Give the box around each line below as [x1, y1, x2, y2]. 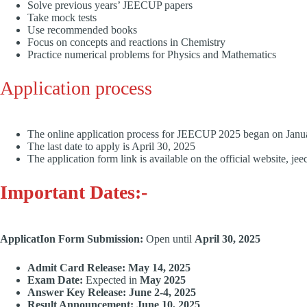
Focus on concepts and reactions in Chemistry [27, 36, 225, 48]
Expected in [83, 273, 140, 286]
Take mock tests [27, 11, 97, 23]
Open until [143, 232, 195, 245]
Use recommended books [27, 23, 137, 36]
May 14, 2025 [128, 261, 191, 273]
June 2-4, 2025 [129, 286, 196, 298]
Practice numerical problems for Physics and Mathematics [27, 48, 276, 60]
